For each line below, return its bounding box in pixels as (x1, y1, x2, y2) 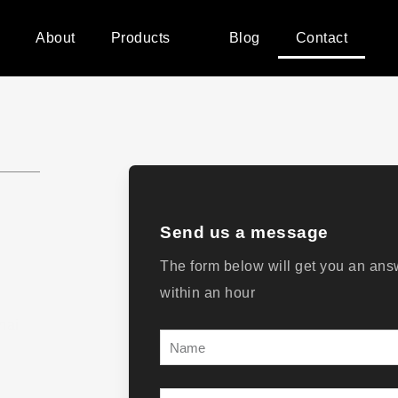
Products (110, 30, 171, 45)
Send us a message (160, 223, 329, 243)
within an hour (160, 285, 256, 301)
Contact (295, 30, 348, 45)
